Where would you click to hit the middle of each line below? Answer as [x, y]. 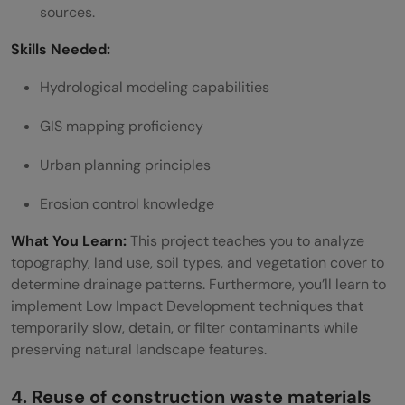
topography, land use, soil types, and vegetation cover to [198, 263]
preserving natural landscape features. [139, 350]
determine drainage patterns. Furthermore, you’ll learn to [198, 285]
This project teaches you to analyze [247, 241]
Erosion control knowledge [127, 204]
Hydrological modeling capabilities [155, 88]
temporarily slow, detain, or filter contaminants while [184, 328]
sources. [67, 13]
